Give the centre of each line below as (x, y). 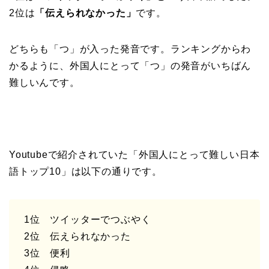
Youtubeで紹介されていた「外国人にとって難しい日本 (134, 154)
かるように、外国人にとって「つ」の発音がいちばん (130, 65)
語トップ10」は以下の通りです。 (86, 171)
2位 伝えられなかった (77, 236)
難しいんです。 (44, 82)
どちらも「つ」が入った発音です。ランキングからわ (130, 49)
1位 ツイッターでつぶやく (88, 219)
